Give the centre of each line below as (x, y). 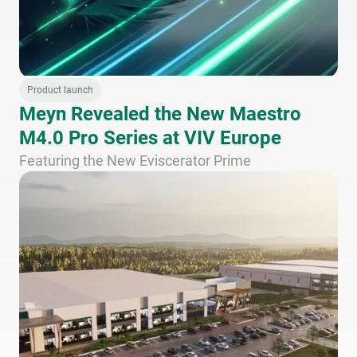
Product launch (60, 90)
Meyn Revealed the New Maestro (160, 114)
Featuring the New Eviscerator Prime (135, 161)
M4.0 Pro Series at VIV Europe (150, 138)
